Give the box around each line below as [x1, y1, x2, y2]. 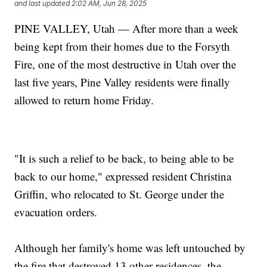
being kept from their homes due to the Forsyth [14, 39, 231, 54]
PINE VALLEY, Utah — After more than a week [14, 21, 239, 36]
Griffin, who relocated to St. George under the [14, 187, 225, 202]
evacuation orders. [14, 204, 98, 220]
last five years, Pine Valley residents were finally [14, 74, 231, 90]
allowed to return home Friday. [14, 92, 154, 108]
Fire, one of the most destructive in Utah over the [14, 57, 237, 72]
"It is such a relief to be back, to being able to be [14, 151, 234, 166]
